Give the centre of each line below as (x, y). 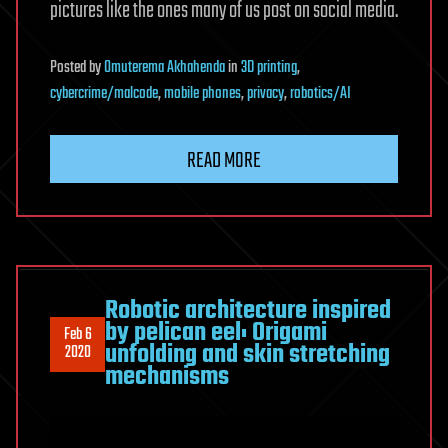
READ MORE (224, 161)
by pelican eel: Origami (216, 333)
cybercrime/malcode (104, 94)
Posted (69, 68)
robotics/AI (320, 94)
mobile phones (202, 94)
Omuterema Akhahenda (164, 68)
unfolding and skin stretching (247, 355)
